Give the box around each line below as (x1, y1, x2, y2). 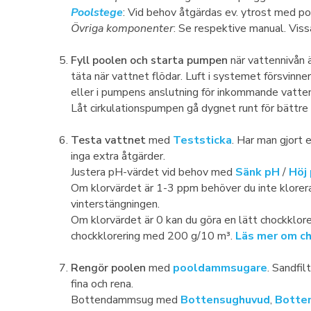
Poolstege (71, 5, 123, 20)
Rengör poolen (71, 260, 146, 276)
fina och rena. (71, 276, 133, 292)
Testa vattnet (71, 133, 146, 148)
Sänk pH (235, 165, 280, 180)
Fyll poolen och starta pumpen (71, 53, 228, 68)
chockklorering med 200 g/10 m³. (71, 228, 235, 244)
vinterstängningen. (71, 196, 160, 212)
